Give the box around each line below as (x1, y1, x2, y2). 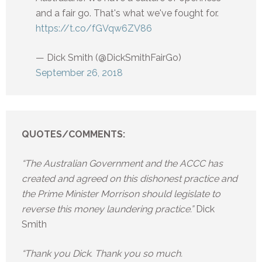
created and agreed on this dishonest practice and (22, 173, 237, 185)
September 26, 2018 (36, 67, 123, 79)
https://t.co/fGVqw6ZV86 (36, 23, 152, 35)
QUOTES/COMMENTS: (22, 129, 125, 140)
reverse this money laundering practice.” (22, 204, 196, 215)
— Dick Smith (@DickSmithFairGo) (36, 52, 181, 64)
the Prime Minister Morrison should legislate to (22, 188, 220, 200)
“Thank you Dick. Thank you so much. (22, 248, 182, 260)
